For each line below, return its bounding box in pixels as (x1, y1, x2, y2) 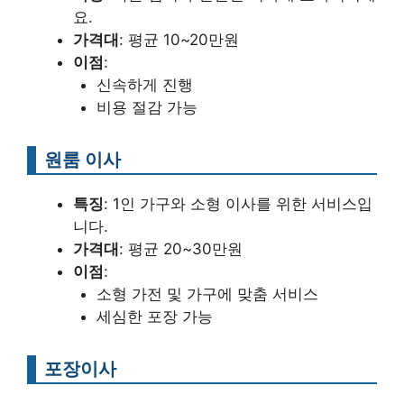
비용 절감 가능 (96, 97, 197, 116)
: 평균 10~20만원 (119, 30, 239, 49)
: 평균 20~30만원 (119, 239, 243, 258)
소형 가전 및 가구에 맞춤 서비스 (96, 284, 318, 303)
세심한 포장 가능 (96, 307, 213, 326)
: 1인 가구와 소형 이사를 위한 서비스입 (104, 194, 372, 213)
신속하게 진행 (96, 75, 193, 94)
